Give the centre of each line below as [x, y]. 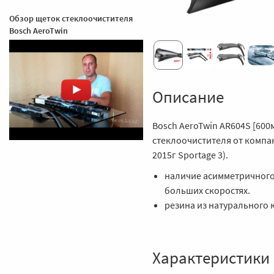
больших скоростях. [207, 190]
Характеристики [211, 257]
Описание [188, 97]
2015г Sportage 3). [190, 155]
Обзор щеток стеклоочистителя [71, 18]
